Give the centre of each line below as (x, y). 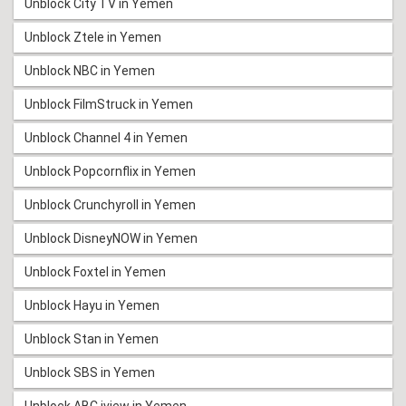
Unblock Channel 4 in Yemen (106, 137)
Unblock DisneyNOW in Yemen (111, 238)
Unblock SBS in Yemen (90, 372)
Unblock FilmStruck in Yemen (109, 104)
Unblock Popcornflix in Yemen (110, 171)
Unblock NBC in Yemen (90, 70)
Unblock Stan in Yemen (92, 338)
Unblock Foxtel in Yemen (95, 271)
